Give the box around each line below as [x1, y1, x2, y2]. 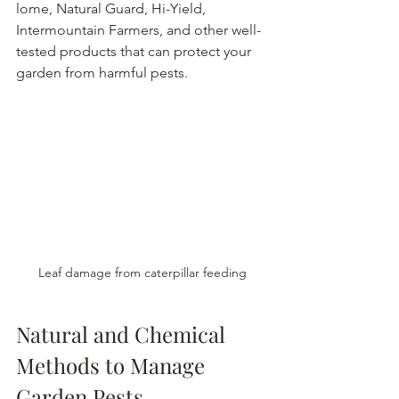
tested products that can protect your [16, 43, 255, 61]
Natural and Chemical [16, 320, 231, 349]
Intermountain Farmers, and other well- [16, 21, 261, 39]
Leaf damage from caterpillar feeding [38, 265, 247, 281]
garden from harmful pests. [16, 64, 188, 82]
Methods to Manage [16, 351, 210, 380]
